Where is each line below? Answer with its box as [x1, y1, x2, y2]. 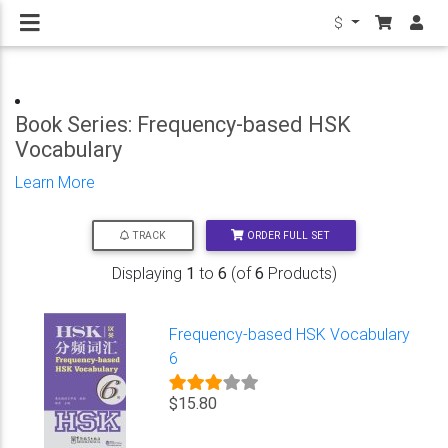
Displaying [111, 263, 186, 284]
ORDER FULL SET [244, 229, 331, 242]
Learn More [15, 172, 95, 192]
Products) [263, 263, 337, 284]
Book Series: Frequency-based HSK [15, 111, 351, 138]
